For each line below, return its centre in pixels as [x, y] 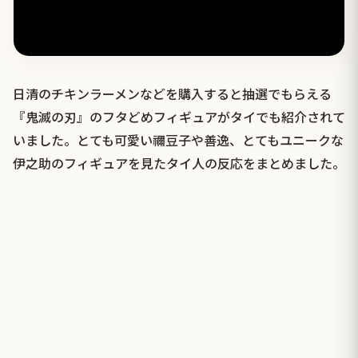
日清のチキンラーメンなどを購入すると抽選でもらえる [172, 94]
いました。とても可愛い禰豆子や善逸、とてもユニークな [178, 140]
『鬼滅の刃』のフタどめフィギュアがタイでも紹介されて [179, 117]
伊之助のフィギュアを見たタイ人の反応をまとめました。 [179, 163]
